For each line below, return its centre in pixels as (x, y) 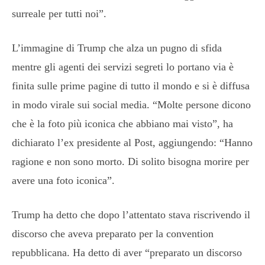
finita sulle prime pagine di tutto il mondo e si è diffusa (131, 85)
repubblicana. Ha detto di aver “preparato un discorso (127, 252)
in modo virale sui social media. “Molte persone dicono (131, 104)
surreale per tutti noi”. (59, 13)
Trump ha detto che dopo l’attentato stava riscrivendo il (131, 214)
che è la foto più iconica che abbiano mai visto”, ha (122, 123)
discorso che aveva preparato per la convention (113, 233)
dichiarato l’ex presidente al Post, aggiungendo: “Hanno (132, 142)
